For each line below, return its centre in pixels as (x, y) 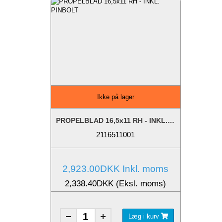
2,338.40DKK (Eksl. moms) (116, 184)
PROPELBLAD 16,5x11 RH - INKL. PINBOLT (171, 121)
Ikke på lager (115, 97)
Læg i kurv (144, 217)
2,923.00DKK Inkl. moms (116, 169)
